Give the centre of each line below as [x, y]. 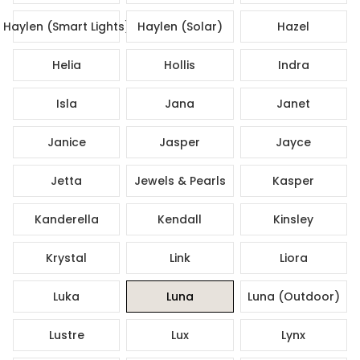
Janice [66, 142]
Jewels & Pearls [180, 180]
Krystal [67, 258]
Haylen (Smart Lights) [66, 26]
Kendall [180, 219]
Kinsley [294, 219]
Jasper [180, 142]
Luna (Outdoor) [293, 296]
